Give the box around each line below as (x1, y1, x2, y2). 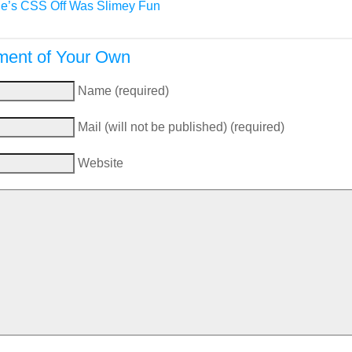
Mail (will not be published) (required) (78, 119, 284, 134)
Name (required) (78, 83, 169, 97)
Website (78, 156, 123, 170)
